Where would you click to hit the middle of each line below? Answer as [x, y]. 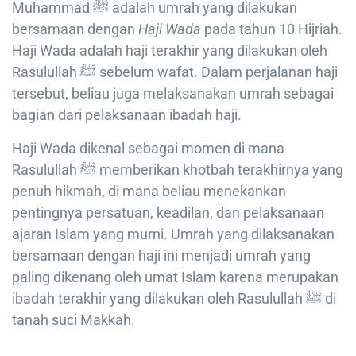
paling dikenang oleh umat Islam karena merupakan [175, 277]
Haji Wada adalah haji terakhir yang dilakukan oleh [170, 51]
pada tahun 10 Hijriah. [272, 29]
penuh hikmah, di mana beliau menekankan [149, 192]
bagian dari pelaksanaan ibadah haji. [127, 115]
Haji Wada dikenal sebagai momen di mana [148, 149]
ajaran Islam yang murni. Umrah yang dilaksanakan [173, 234]
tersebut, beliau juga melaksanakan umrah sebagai [173, 94]
